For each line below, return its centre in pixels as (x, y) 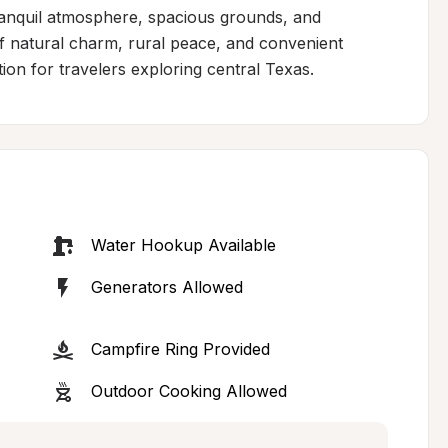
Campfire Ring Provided (180, 349)
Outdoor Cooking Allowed (188, 391)
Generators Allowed (166, 287)
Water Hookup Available (183, 245)
